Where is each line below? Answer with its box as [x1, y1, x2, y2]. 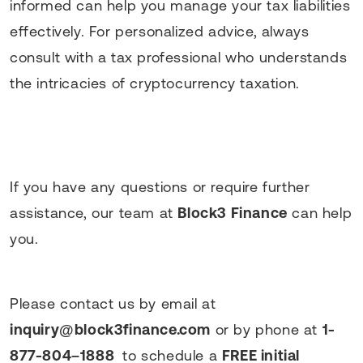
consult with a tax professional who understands [10, 48, 348, 66]
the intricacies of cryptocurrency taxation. [10, 74, 300, 92]
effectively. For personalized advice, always [10, 22, 310, 40]
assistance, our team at [10, 203, 178, 221]
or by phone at [211, 320, 322, 338]
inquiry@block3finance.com [10, 320, 211, 338]
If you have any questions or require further [10, 177, 310, 195]
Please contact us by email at [10, 294, 216, 312]
